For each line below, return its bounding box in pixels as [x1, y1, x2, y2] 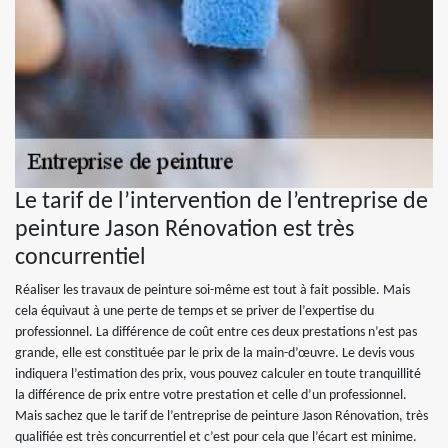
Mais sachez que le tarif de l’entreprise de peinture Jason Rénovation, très [15, 409, 428, 424]
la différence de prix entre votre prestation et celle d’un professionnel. [15, 388, 407, 403]
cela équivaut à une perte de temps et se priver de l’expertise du [15, 304, 374, 319]
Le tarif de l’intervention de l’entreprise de [15, 190, 428, 214]
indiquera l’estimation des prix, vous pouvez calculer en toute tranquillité [15, 367, 421, 382]
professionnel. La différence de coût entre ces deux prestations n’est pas [15, 325, 417, 340]
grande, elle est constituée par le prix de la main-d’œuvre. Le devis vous [15, 346, 414, 361]
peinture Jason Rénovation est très [15, 218, 354, 242]
